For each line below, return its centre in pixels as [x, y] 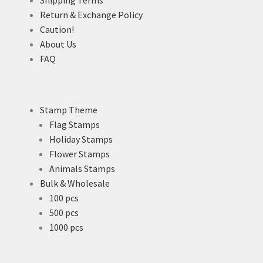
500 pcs [64, 213]
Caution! [57, 29]
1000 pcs [66, 227]
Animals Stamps [82, 169]
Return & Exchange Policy [91, 14]
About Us [58, 44]
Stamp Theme [69, 110]
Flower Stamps [80, 154]
